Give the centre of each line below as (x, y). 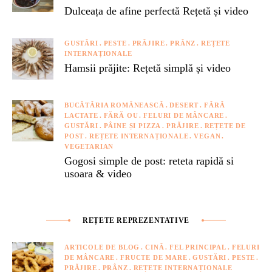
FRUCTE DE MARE (154, 257)
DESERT (184, 105)
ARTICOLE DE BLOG (102, 247)
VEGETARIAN (89, 146)
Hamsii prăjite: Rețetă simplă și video (148, 68)
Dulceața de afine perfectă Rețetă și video (156, 11)
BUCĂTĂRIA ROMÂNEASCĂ (114, 105)
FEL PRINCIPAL (198, 247)
